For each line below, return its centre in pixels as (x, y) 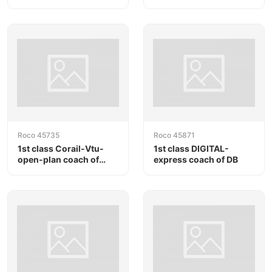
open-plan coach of (58, 159)
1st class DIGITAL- (191, 148)
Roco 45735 (39, 135)
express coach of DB (196, 159)
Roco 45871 (174, 135)
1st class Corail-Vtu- (61, 148)
